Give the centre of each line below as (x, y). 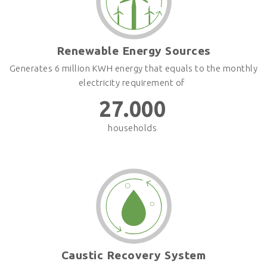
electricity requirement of (133, 82)
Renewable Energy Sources (133, 50)
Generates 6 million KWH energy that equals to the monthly (133, 68)
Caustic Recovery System (133, 255)
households (133, 128)
